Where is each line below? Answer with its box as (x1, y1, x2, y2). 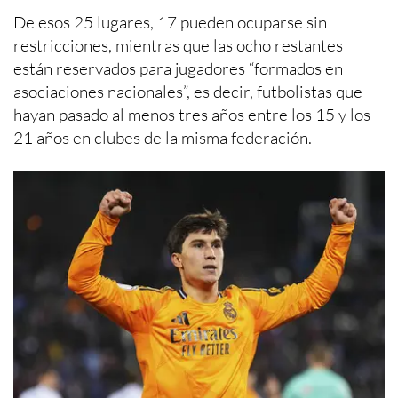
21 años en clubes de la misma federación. (13, 127, 312, 149)
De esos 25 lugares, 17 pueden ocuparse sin (13, 12, 327, 34)
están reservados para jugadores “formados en (13, 58, 343, 80)
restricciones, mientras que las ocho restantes (13, 35, 343, 57)
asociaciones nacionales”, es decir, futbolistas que (13, 81, 362, 103)
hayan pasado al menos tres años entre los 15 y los (13, 104, 370, 126)
